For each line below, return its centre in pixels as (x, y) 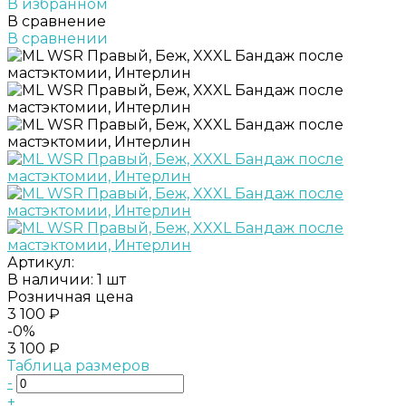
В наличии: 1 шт (67, 279)
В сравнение (57, 21)
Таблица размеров (78, 365)
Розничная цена (70, 296)
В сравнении (58, 38)
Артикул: (41, 262)
